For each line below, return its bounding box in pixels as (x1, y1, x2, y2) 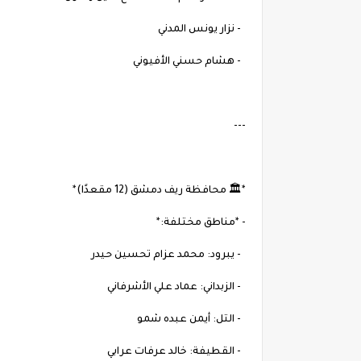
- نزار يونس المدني (158, 24, 246, 36)
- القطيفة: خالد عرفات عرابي (107, 346, 246, 359)
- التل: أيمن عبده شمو (137, 314, 246, 326)
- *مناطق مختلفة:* (156, 218, 246, 230)
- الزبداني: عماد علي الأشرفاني (107, 282, 246, 294)
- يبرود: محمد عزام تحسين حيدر (91, 250, 246, 262)
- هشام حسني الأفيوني (133, 56, 246, 68)
